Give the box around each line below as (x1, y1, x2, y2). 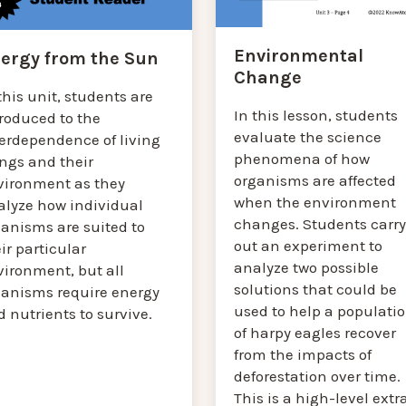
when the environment (233, 192, 396, 211)
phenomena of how (233, 149, 370, 168)
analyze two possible (233, 257, 379, 276)
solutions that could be (233, 279, 397, 298)
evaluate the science (233, 127, 382, 146)
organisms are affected (233, 170, 396, 189)
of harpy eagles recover (233, 323, 396, 342)
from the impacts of (233, 344, 372, 363)
